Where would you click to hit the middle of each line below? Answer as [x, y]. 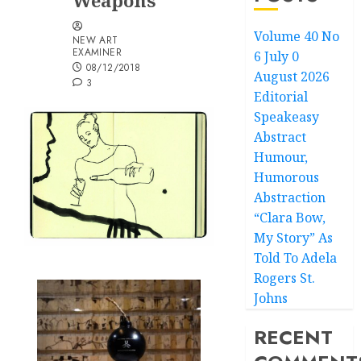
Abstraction [290, 197]
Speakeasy [287, 117]
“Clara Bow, [290, 218]
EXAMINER [97, 52]
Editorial [281, 97]
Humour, [281, 157]
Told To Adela [296, 258]
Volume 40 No [297, 36]
